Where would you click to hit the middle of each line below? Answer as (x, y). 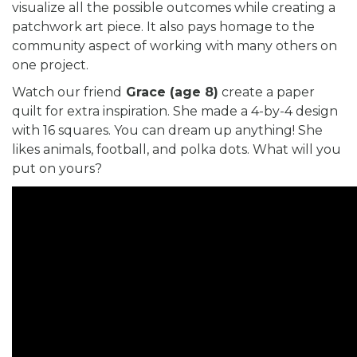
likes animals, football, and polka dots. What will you (177, 150)
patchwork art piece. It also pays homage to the (163, 27)
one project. (50, 65)
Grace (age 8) (170, 92)
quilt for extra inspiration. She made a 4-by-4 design (175, 112)
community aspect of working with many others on (175, 46)
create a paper (267, 92)
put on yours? (57, 169)
